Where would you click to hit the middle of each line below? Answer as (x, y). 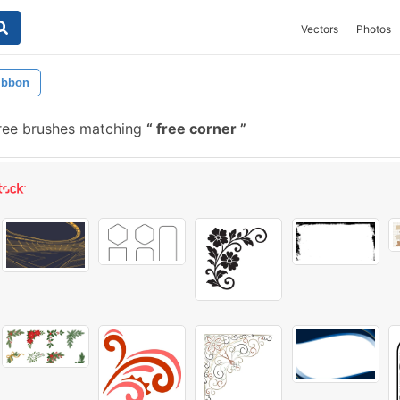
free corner (196, 129)
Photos (374, 29)
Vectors (320, 29)
